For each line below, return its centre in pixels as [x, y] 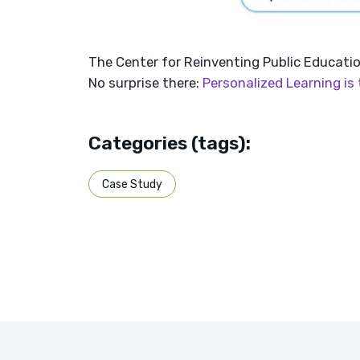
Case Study [132, 184]
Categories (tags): [170, 143]
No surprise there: [145, 83]
